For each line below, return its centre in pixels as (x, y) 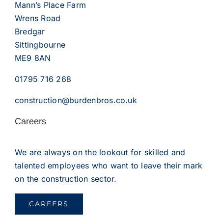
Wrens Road (38, 18)
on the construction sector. (66, 179)
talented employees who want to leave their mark (109, 165)
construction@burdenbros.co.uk (76, 100)
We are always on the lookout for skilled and (100, 152)
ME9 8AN (33, 58)
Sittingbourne (40, 44)
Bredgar (30, 31)
